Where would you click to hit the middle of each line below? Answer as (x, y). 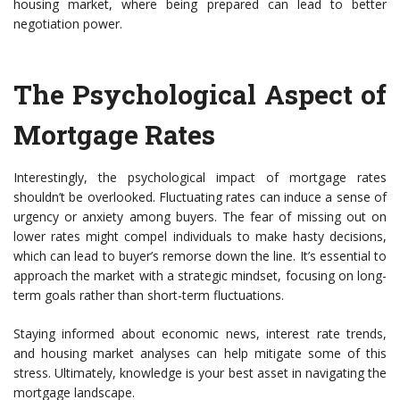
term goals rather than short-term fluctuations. (149, 296)
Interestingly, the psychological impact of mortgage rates (200, 178)
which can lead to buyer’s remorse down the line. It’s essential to (200, 256)
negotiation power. (68, 24)
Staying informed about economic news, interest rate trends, (200, 334)
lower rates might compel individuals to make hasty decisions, (200, 237)
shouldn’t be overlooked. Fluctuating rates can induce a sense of (200, 197)
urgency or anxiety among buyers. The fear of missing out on (200, 217)
